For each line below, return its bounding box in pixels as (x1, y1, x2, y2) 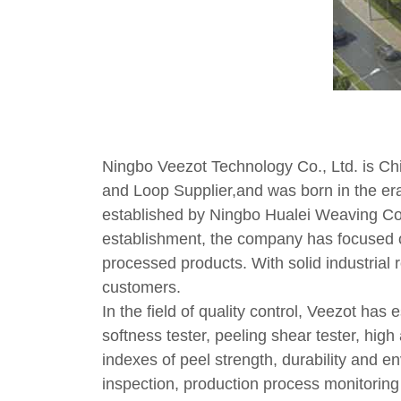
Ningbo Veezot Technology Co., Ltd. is (102, 157, 379, 175)
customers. (102, 277, 181, 296)
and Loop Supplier (102, 181, 232, 200)
